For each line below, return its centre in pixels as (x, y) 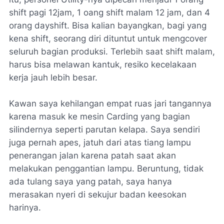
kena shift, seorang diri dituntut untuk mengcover (108, 39)
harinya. (25, 208)
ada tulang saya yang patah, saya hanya (90, 182)
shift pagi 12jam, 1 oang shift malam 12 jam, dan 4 (109, 13)
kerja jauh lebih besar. (54, 78)
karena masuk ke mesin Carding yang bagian (99, 117)
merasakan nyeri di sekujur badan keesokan (98, 195)
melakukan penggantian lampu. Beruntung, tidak (106, 169)
